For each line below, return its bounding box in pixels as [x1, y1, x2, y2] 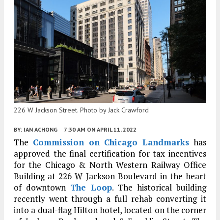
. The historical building [112, 182, 206, 193]
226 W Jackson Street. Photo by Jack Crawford [14, 106, 149, 115]
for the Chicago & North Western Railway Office [14, 159, 206, 171]
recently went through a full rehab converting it [14, 193, 206, 205]
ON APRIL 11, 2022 [87, 126, 137, 134]
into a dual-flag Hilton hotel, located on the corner [14, 204, 206, 216]
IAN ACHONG [24, 126, 57, 134]
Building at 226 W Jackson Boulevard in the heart [14, 170, 206, 182]
